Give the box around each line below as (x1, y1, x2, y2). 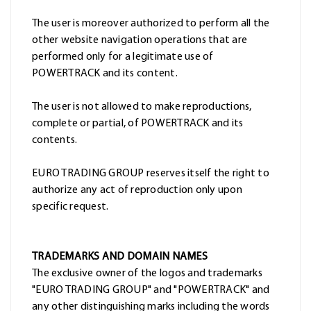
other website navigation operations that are (32, 35, 247, 47)
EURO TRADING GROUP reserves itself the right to (32, 168, 269, 180)
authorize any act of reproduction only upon (32, 185, 242, 196)
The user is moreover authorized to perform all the (32, 18, 270, 30)
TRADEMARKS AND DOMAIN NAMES (32, 251, 208, 263)
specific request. (32, 201, 109, 213)
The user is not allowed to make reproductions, (32, 101, 252, 113)
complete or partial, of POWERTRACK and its (32, 118, 244, 130)
